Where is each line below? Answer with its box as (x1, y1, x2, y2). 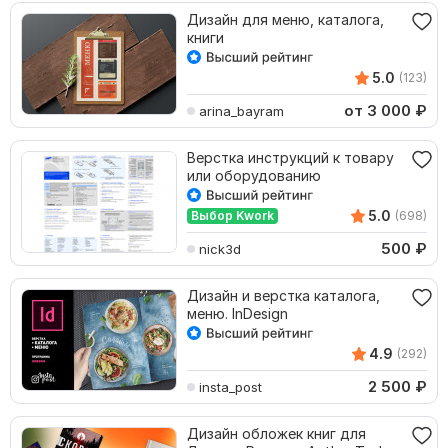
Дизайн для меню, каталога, (187, 11, 384, 28)
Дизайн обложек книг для (187, 425, 366, 442)
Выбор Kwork (191, 208, 274, 223)
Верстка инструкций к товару (187, 149, 394, 166)
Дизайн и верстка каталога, (187, 287, 380, 304)
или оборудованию (187, 167, 321, 184)
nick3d (199, 240, 241, 257)
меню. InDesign (187, 305, 288, 322)
